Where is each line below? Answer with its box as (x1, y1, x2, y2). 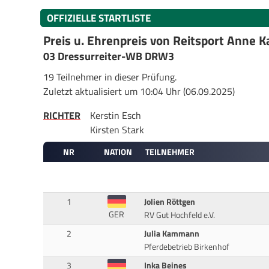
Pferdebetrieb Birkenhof (144, 240, 229, 254)
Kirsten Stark (90, 122, 144, 137)
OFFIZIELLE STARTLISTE (47, 10, 151, 26)
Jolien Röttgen (144, 195, 195, 209)
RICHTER (43, 107, 80, 122)
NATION (103, 145, 132, 159)
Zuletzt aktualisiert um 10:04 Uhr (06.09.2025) (43, 83, 235, 98)
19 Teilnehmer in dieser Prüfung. (43, 69, 177, 84)
